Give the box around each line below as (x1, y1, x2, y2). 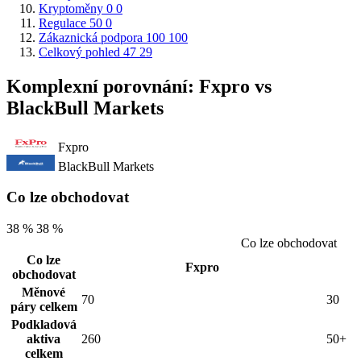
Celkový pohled (39, 44, 120, 59)
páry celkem (10, 300, 77, 314)
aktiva (27, 332, 60, 346)
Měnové (22, 285, 65, 300)
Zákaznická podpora (39, 30, 143, 44)
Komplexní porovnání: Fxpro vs (6, 75, 272, 97)
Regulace (39, 15, 86, 30)
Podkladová (10, 317, 77, 332)
